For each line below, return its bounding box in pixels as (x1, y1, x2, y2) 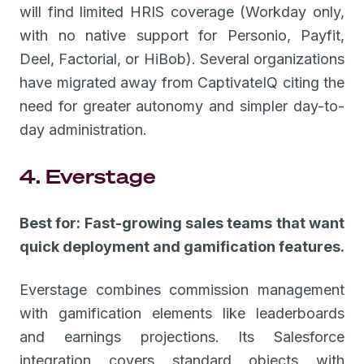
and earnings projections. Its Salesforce (19, 327, 344, 345)
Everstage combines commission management (19, 280, 344, 298)
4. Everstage (19, 162, 156, 189)
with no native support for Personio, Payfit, (19, 26, 344, 44)
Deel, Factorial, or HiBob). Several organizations (19, 50, 344, 67)
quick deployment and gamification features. (19, 237, 344, 255)
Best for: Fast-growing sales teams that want (19, 214, 344, 232)
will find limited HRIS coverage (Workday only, (19, 2, 344, 20)
